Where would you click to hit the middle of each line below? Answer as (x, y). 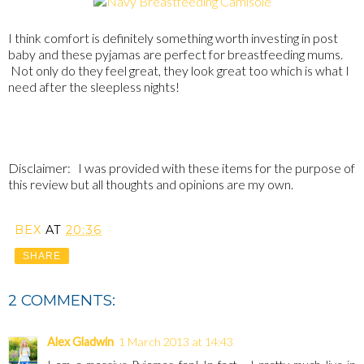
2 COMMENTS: (62, 300)
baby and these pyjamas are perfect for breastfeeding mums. (175, 54)
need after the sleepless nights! (94, 86)
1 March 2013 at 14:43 (176, 342)
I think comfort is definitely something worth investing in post (173, 37)
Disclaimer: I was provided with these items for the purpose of (182, 167)
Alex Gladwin (80, 342)
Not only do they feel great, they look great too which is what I (179, 70)
